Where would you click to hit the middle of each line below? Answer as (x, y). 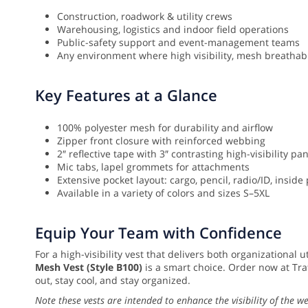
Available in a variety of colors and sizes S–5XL (163, 193)
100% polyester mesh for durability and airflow (165, 128)
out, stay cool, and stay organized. (113, 280)
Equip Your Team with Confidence (158, 233)
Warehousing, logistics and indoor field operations (173, 30)
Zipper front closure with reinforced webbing (161, 141)
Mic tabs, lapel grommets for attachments (153, 167)
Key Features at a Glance (126, 95)
